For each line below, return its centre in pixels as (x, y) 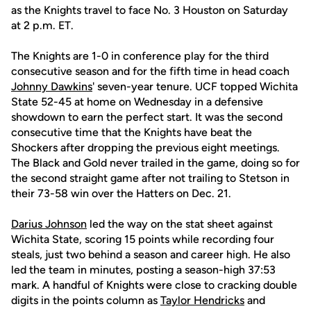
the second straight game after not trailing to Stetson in (150, 178)
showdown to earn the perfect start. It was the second (147, 117)
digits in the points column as (86, 300)
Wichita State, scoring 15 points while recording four (143, 239)
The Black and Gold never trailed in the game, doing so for (155, 163)
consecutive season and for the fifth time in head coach (150, 71)
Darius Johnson (49, 224)
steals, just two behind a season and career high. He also (151, 254)
